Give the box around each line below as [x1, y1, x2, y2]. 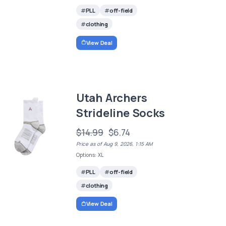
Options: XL [76, 151, 103, 158]
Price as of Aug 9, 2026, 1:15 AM [76, 140, 152, 147]
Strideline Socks [76, 105, 165, 121]
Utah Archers [76, 90, 147, 105]
